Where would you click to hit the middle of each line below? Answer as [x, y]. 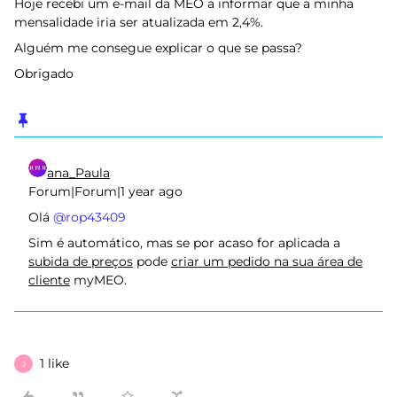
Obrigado [44, 74]
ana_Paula [78, 173]
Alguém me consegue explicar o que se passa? [158, 48]
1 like [54, 363]
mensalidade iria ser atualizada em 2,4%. [139, 22]
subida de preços [81, 261]
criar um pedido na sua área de [267, 261]
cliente [49, 280]
